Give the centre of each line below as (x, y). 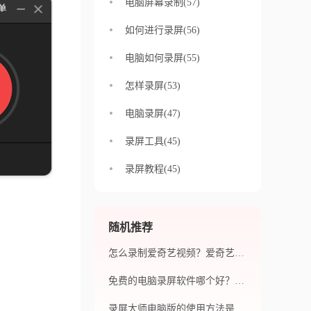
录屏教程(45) (153, 169)
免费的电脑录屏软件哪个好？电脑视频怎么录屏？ (239, 281)
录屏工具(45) (153, 141)
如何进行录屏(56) (162, 30)
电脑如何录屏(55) (162, 58)
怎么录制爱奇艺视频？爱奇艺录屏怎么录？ (239, 253)
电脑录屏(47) (153, 114)
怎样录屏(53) (153, 86)
